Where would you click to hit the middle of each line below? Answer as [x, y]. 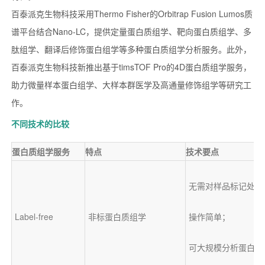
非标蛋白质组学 [117, 217]
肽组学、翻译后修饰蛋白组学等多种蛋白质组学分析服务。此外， [131, 49]
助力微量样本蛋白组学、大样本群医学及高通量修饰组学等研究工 [131, 85]
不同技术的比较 [40, 124]
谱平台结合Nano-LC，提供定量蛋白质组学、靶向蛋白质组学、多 [131, 32]
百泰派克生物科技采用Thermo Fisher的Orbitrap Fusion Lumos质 [132, 14]
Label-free [34, 217]
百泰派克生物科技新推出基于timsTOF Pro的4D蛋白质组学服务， [131, 67]
